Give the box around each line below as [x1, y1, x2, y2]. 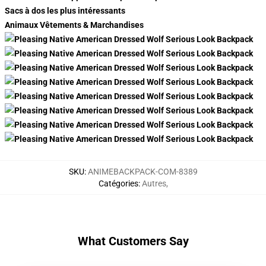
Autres [141, 179, 166, 188]
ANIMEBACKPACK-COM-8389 [87, 167, 198, 176]
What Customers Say [77, 234, 189, 248]
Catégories [98, 179, 138, 188]
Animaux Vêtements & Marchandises [5, 20, 144, 30]
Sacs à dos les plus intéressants [5, 6, 125, 15]
